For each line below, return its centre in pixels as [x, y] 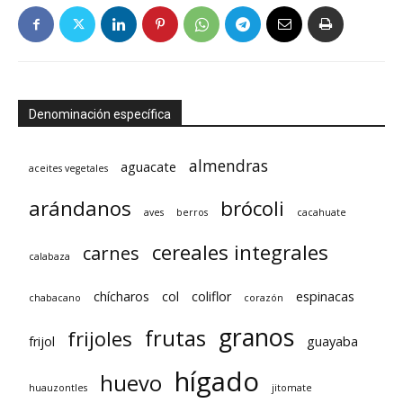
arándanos [80, 208]
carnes [111, 254]
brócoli [252, 208]
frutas [175, 339]
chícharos [121, 297]
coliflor [211, 297]
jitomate [292, 388]
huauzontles [58, 388]
